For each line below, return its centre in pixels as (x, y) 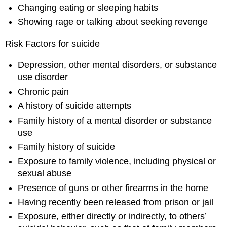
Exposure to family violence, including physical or (117, 161)
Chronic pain (44, 91)
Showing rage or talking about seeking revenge (113, 22)
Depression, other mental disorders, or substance (118, 65)
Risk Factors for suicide (53, 43)
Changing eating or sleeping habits (88, 7)
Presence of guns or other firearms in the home (113, 188)
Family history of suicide (67, 147)
